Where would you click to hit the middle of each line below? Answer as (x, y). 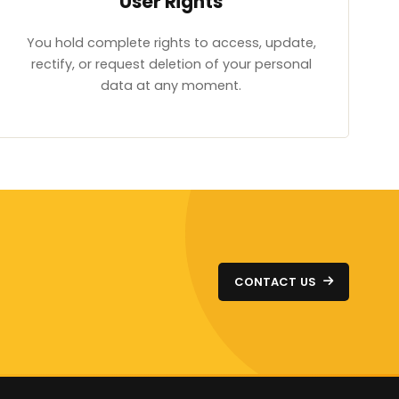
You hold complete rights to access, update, (171, 43)
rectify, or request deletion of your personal (171, 65)
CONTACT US (275, 281)
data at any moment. (171, 86)
